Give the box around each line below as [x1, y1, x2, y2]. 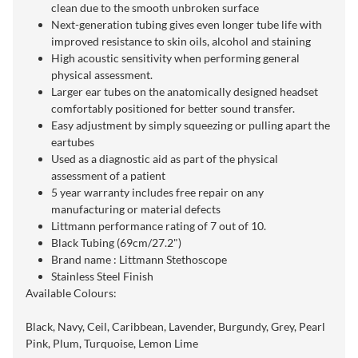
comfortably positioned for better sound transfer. [51, 101, 295, 115]
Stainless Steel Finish [51, 269, 153, 283]
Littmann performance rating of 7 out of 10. [51, 219, 266, 233]
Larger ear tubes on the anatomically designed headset [51, 85, 318, 98]
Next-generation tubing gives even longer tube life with [51, 18, 322, 31]
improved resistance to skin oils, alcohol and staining [51, 34, 311, 48]
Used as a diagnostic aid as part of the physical [51, 152, 278, 165]
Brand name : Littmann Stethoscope [51, 253, 227, 266]
